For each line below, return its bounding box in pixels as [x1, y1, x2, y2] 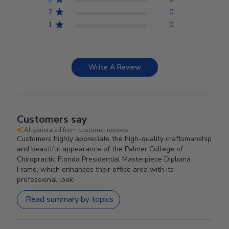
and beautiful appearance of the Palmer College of [17, 144, 184, 154]
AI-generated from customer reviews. [24, 125, 130, 134]
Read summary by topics [26, 194, 114, 205]
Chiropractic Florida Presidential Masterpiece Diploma [17, 154, 191, 164]
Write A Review [88, 62, 141, 72]
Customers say [17, 112, 88, 126]
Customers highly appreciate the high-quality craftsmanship [17, 133, 212, 144]
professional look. [17, 174, 75, 185]
